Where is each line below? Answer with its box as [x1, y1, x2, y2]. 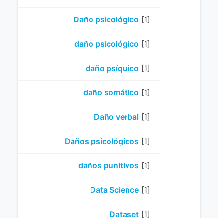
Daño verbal [94, 112, 139, 122]
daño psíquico [86, 63, 139, 73]
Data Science [90, 185, 139, 195]
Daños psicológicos [65, 136, 139, 146]
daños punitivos [78, 161, 139, 170]
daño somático [83, 88, 139, 97]
